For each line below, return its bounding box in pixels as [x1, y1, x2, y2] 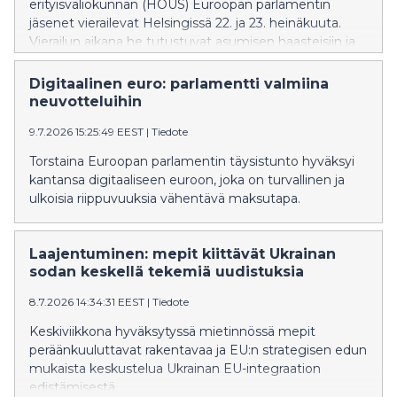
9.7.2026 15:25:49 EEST [29, 125, 144, 138]
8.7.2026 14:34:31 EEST [29, 295, 144, 308]
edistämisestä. [29, 379, 118, 395]
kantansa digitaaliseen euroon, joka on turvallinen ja [29, 172, 345, 188]
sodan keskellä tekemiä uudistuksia [29, 263, 304, 280]
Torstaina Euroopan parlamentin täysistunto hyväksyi [29, 153, 354, 169]
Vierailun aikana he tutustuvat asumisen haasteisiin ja [29, 34, 355, 50]
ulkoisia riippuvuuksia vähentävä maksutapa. [29, 191, 300, 206]
